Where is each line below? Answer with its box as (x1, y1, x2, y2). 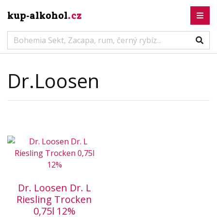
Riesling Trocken (16, 193, 92, 206)
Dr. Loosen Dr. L (17, 181, 91, 194)
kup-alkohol (7, 9, 68, 22)
